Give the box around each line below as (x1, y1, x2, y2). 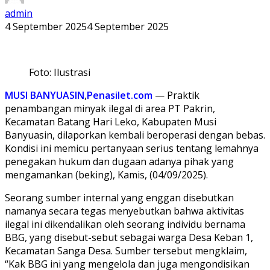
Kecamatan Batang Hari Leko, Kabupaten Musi (5, 115, 216, 128)
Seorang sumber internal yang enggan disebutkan (5, 190, 234, 204)
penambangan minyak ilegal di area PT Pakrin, (5, 101, 215, 115)
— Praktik (152, 88, 199, 102)
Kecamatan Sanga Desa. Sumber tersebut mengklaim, (5, 243, 247, 257)
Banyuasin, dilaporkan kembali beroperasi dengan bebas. (5, 128, 265, 142)
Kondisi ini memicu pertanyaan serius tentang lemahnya (5, 141, 259, 155)
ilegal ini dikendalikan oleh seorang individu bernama (5, 217, 245, 231)
